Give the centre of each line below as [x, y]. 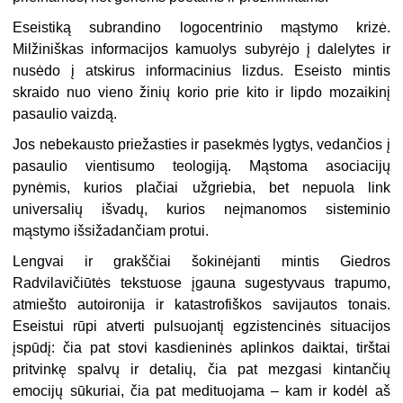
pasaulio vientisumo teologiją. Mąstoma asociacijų [201, 166]
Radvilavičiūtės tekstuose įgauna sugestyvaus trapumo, [201, 283]
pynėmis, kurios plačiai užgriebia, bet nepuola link [201, 188]
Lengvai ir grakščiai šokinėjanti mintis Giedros [201, 262]
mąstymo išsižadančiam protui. [111, 231]
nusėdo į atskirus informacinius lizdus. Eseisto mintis [201, 71]
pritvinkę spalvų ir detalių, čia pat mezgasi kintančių [201, 370]
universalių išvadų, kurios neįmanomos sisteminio [201, 210]
